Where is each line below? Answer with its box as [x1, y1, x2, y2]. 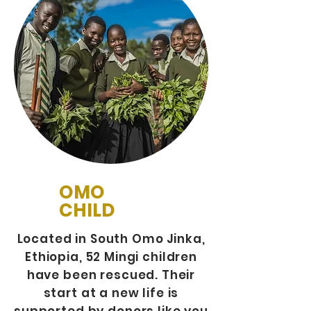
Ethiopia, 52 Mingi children [25, 249, 197, 266]
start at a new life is [43, 285, 179, 302]
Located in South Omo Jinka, [17, 230, 205, 248]
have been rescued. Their [26, 267, 196, 284]
